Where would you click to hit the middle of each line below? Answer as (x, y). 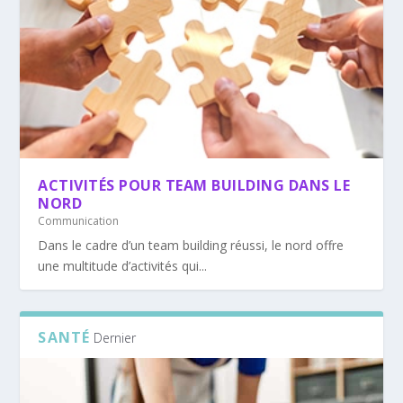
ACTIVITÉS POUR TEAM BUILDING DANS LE (194, 185)
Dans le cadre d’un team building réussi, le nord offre (191, 245)
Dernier (115, 337)
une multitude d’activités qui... (123, 265)
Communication (79, 220)
